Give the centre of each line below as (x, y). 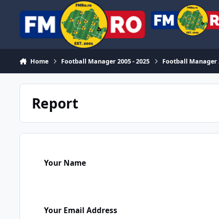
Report (55, 103)
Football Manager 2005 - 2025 (106, 61)
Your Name (65, 163)
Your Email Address (81, 210)
